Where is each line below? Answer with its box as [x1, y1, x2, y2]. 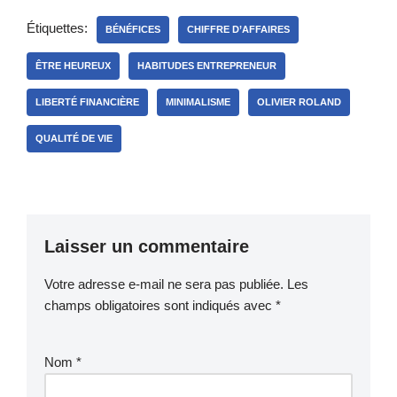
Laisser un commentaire [44, 236, 249, 256]
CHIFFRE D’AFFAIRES [187, 23, 290, 35]
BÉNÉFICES [105, 23, 160, 35]
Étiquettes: [27, 19, 88, 35]
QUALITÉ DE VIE [35, 132, 113, 144]
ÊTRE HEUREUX [35, 59, 111, 71]
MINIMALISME [166, 96, 230, 107]
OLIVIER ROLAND [257, 96, 341, 107]
